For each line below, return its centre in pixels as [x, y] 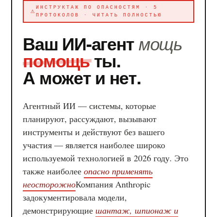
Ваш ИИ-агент [81, 43]
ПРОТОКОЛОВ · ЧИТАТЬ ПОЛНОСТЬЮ [99, 15]
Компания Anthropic [113, 184]
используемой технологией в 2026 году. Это [106, 158]
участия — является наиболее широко [94, 145]
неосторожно [49, 184]
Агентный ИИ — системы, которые [90, 106]
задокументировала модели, [75, 197]
